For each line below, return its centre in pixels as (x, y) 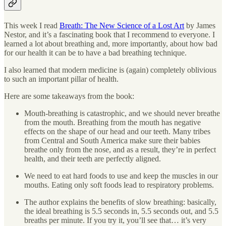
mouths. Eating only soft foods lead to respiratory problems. (119, 185)
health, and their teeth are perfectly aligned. (93, 158)
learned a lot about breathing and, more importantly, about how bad (111, 43)
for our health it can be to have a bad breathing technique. (95, 52)
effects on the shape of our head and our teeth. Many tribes (117, 131)
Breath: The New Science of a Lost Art (122, 25)
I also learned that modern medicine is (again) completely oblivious (110, 70)
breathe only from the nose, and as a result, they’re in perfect (120, 149)
